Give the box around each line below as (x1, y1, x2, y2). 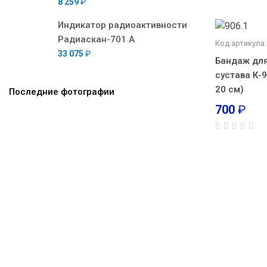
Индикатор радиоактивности (58, 20, 187, 30)
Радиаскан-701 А (58, 34, 135, 45)
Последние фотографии (9, 86, 114, 97)
